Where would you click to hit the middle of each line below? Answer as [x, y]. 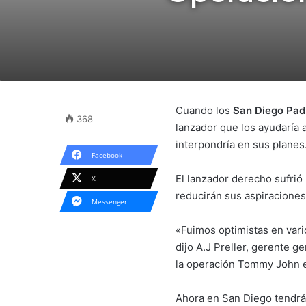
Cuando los [204, 110]
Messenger [109, 201]
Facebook [107, 155]
